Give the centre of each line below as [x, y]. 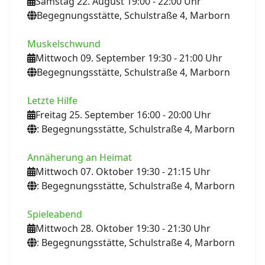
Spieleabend [55, 214]
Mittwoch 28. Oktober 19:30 [98, 228]
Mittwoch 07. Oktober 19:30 [98, 171]
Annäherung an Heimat [80, 157]
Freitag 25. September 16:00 [98, 114]
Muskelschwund [64, 43]
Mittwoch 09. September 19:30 [104, 58]
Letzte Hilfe [52, 100]
